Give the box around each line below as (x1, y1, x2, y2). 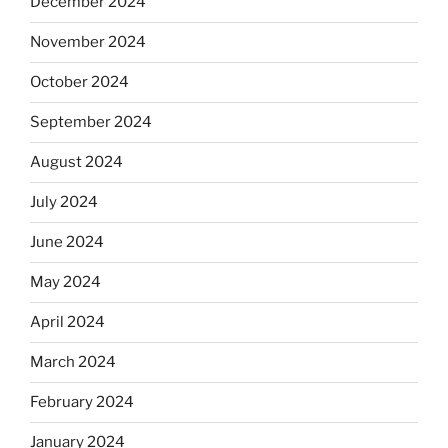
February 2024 (30, 393, 134, 412)
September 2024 (30, 113, 152, 132)
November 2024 (30, 33, 146, 52)
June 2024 (30, 233, 104, 252)
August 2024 (30, 153, 123, 172)
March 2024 (30, 353, 116, 372)
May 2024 (30, 273, 101, 292)
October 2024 (30, 73, 129, 92)
